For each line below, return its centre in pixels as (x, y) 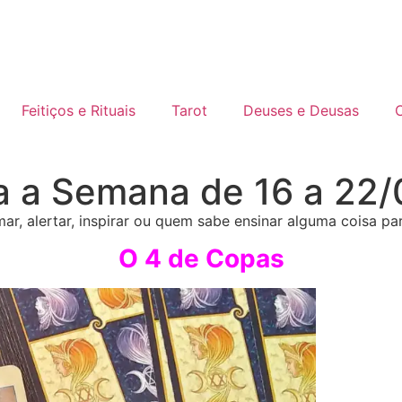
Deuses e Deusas (301, 110)
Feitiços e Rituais (78, 110)
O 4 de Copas (201, 259)
